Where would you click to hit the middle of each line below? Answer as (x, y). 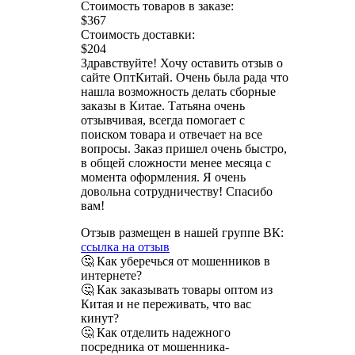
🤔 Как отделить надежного (156, 332)
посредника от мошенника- (155, 346)
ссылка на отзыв (125, 246)
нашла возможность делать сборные (178, 91)
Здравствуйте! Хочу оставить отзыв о (182, 63)
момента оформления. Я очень (163, 177)
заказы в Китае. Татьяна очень (163, 105)
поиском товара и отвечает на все (172, 134)
